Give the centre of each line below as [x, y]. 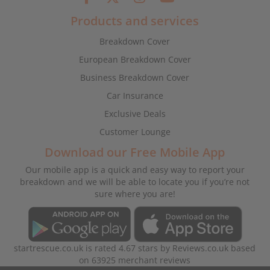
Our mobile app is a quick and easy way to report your [135, 170]
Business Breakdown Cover [135, 78]
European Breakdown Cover [135, 60]
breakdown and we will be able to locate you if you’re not [135, 182]
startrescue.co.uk [49, 248]
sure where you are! [135, 194]
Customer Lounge [135, 132]
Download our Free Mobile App [135, 152]
